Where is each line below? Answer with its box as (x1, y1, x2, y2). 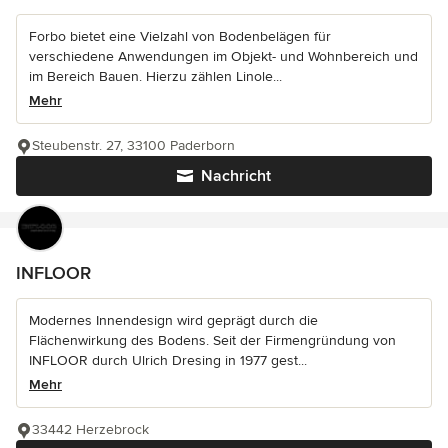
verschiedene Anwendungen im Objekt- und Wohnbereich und (29, 48, 418, 65)
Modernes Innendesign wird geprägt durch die (29, 312, 318, 329)
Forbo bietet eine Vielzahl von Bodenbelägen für (29, 28, 331, 45)
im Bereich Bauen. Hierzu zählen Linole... (29, 68, 282, 85)
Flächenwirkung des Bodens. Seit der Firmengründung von (29, 332, 396, 349)
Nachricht (201, 166, 271, 186)
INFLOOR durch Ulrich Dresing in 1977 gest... (29, 352, 307, 369)
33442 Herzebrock (32, 421, 149, 438)
